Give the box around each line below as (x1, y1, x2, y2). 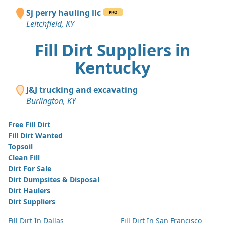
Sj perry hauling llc (26, 7, 101, 18)
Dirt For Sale (8, 163, 51, 173)
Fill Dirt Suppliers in (35, 38, 190, 61)
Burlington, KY (26, 95, 76, 106)
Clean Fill (8, 152, 40, 162)
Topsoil (8, 141, 33, 151)
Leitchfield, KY (26, 18, 74, 29)
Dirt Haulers (8, 185, 50, 195)
